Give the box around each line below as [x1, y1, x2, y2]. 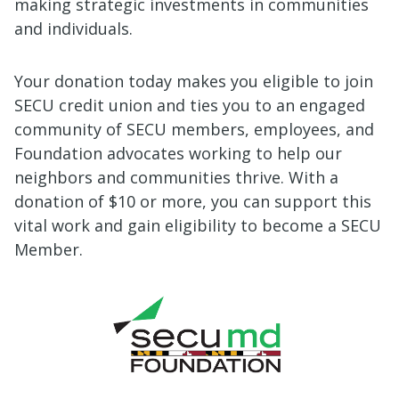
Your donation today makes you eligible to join [14, 69, 373, 92]
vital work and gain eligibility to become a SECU [14, 214, 381, 236]
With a [289, 166, 338, 188]
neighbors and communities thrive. [14, 166, 289, 188]
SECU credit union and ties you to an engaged [14, 94, 365, 116]
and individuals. [14, 17, 133, 39]
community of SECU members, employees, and [14, 118, 374, 140]
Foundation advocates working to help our [14, 142, 342, 164]
